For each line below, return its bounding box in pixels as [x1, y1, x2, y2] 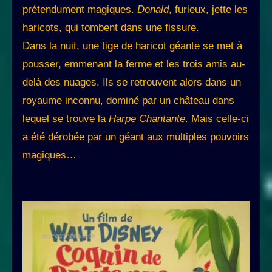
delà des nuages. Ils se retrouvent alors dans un [22, 76, 241, 89]
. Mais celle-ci [185, 113, 249, 125]
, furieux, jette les [169, 4, 248, 16]
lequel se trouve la [22, 113, 109, 125]
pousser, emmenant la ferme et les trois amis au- [22, 58, 245, 70]
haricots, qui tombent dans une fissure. [22, 22, 199, 34]
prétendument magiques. [22, 4, 137, 16]
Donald [137, 4, 169, 16]
